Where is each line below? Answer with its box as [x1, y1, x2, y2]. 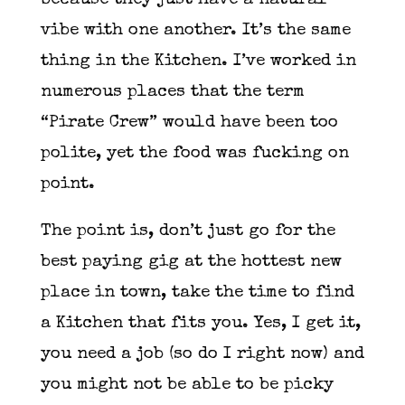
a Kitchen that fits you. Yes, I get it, [40, 316, 361, 334]
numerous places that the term [40, 83, 305, 101]
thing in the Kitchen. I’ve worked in [40, 52, 356, 71]
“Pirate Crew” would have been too [40, 114, 338, 132]
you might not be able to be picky [40, 377, 334, 395]
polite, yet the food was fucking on [40, 145, 349, 163]
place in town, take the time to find [40, 285, 354, 303]
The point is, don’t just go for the [40, 223, 335, 241]
